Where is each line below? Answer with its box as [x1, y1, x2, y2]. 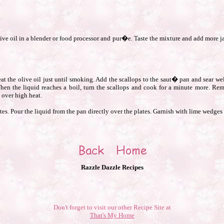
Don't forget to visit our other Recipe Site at [53, 203, 171, 211]
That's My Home [89, 211, 134, 219]
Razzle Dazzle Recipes [80, 163, 143, 171]
